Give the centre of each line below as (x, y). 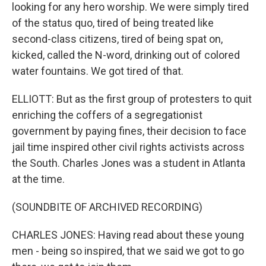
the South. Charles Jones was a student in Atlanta (129, 163)
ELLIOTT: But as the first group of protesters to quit (132, 99)
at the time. (38, 179)
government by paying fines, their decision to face (129, 131)
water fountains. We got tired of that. (98, 71)
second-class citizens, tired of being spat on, (117, 39)
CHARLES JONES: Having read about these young (128, 235)
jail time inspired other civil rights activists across (128, 147)
